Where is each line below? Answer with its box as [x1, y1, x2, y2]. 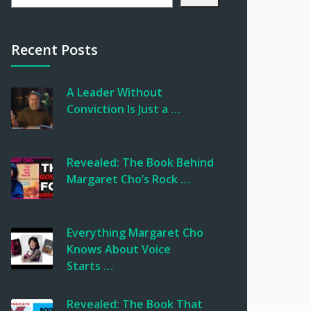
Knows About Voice [67, 242, 171, 257]
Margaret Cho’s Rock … [67, 171, 190, 187]
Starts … [67, 258, 113, 274]
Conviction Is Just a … [67, 101, 180, 117]
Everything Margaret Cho [67, 225, 203, 240]
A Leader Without [67, 85, 162, 100]
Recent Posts [11, 40, 98, 59]
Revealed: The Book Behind [67, 155, 214, 170]
